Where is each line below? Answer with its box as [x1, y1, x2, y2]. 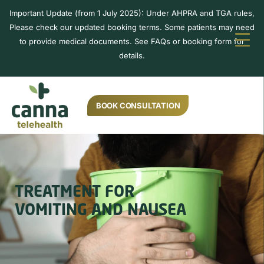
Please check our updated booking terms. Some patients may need [9, 22, 255, 32]
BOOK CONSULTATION [95, 100, 180, 110]
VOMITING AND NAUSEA [15, 203, 186, 219]
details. [119, 51, 145, 60]
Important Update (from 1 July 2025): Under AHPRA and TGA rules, [9, 8, 255, 18]
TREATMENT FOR [15, 185, 135, 201]
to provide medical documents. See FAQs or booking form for [19, 37, 245, 46]
